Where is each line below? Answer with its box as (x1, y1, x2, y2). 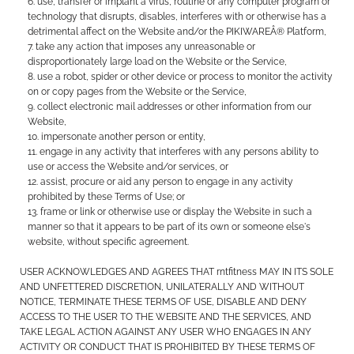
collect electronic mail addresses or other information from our (37, 101, 312, 112)
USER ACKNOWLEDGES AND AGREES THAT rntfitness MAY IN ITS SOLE (20, 266, 334, 277)
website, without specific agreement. (28, 236, 190, 247)
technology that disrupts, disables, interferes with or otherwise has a (28, 11, 327, 22)
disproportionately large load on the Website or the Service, (28, 56, 288, 67)
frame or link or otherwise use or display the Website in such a (40, 206, 313, 217)
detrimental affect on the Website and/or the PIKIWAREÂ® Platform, (28, 26, 327, 37)
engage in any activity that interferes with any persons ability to (40, 146, 319, 157)
